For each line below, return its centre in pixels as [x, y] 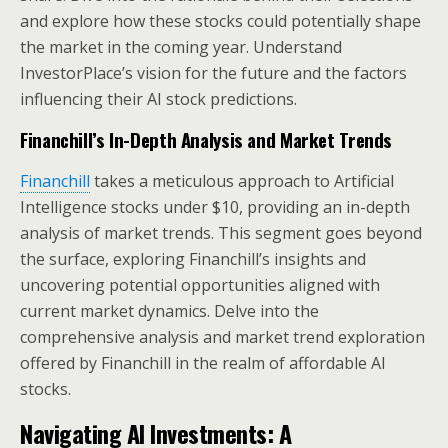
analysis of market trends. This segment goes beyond [221, 233]
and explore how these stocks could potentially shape [220, 21]
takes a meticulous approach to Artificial [242, 181]
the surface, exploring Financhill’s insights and [193, 259]
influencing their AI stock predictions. [158, 99]
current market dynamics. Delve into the [169, 311]
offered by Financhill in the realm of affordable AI [203, 363]
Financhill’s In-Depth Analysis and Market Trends [206, 139]
